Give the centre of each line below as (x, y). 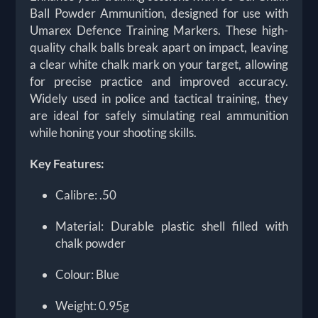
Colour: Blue (88, 275)
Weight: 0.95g (93, 306)
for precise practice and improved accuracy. (159, 82)
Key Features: (67, 164)
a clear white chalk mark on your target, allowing (159, 65)
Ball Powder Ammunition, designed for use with (159, 13)
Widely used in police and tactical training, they (159, 99)
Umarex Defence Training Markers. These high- (159, 31)
